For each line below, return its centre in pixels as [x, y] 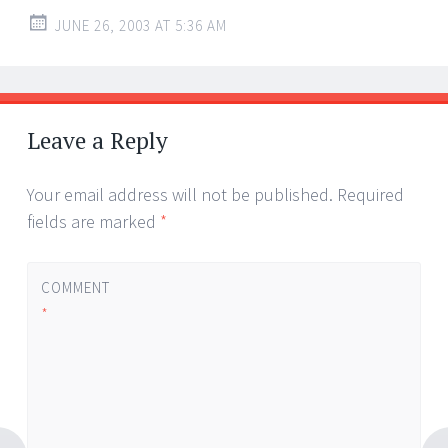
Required [370, 194]
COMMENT [75, 287]
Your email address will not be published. [180, 194]
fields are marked [93, 221]
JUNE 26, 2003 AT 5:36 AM [140, 25]
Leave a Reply [97, 140]
